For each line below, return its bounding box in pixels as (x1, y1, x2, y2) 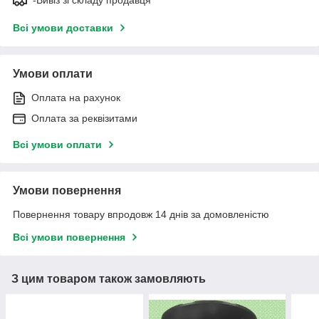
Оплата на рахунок (31, 92, 120, 104)
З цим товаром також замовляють (11, 273, 206, 286)
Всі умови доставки (13, 22, 113, 34)
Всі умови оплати (13, 139, 102, 151)
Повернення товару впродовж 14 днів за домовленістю (13, 209, 269, 221)
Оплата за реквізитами (31, 113, 137, 125)
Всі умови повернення (13, 231, 125, 244)
